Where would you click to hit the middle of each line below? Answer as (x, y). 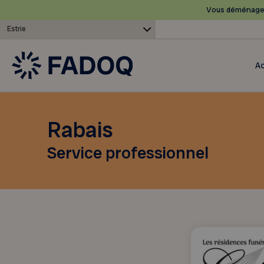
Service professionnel (128, 153)
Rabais (80, 129)
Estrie (16, 29)
